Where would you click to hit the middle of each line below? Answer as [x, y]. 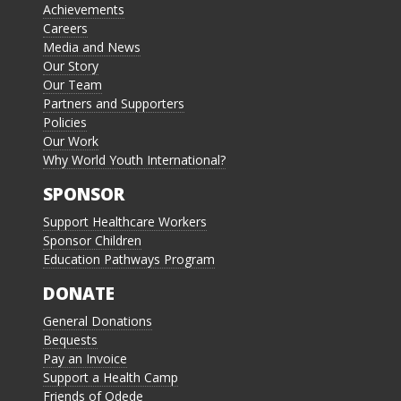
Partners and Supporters [114, 104]
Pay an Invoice [85, 359]
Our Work [71, 141]
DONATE [79, 294]
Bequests [70, 340]
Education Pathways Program [129, 260]
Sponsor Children [92, 241]
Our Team [73, 85]
